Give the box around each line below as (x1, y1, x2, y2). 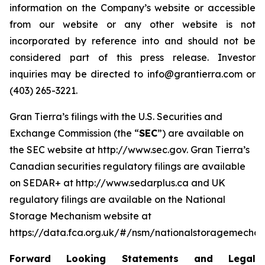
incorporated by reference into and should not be (9, 35, 256, 47)
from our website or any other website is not (9, 18, 256, 30)
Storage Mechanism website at (9, 210, 151, 222)
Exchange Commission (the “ (9, 127, 139, 139)
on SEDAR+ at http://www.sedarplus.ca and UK (9, 177, 225, 189)
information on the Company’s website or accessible (9, 2, 256, 14)
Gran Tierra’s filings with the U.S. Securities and (9, 111, 222, 122)
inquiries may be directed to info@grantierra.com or (9, 68, 256, 80)
